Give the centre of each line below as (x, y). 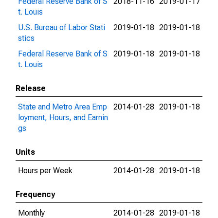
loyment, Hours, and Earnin (63, 118)
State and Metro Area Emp (63, 107)
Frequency (35, 194)
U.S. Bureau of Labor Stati (62, 27)
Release (31, 88)
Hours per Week (45, 171)
